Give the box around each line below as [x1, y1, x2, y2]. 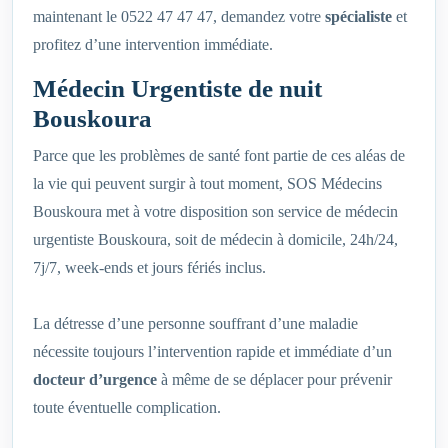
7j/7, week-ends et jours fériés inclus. [33, 259, 266, 277]
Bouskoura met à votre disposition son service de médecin [33, 203, 398, 221]
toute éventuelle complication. [33, 399, 221, 417]
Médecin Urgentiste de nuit [33, 75, 322, 103]
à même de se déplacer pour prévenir [157, 371, 392, 389]
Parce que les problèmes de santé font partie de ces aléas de [33, 147, 405, 165]
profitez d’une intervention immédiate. [33, 36, 273, 54]
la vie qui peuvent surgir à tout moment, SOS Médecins [33, 175, 382, 193]
